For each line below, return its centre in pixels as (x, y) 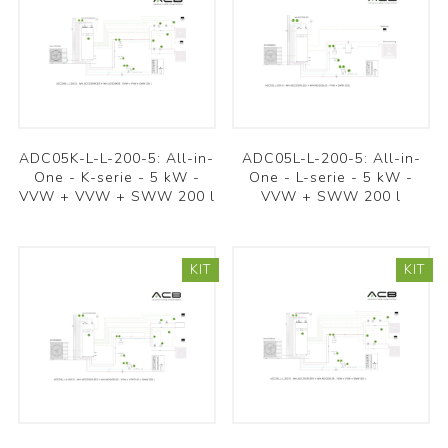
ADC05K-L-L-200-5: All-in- (117, 159)
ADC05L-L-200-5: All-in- (331, 159)
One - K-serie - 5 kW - (116, 178)
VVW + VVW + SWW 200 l (116, 197)
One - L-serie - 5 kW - (331, 178)
